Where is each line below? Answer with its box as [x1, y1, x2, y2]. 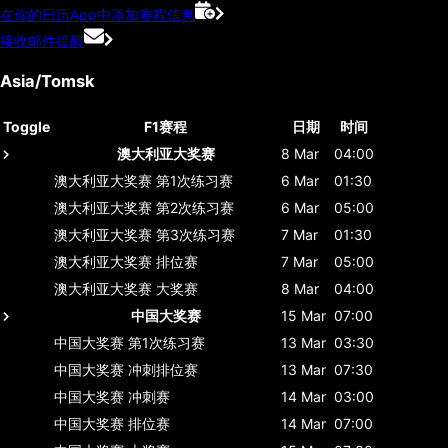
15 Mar [281, 306, 326, 324]
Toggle [3, 117, 50, 135]
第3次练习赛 [156, 225, 235, 243]
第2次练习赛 [156, 198, 234, 216]
